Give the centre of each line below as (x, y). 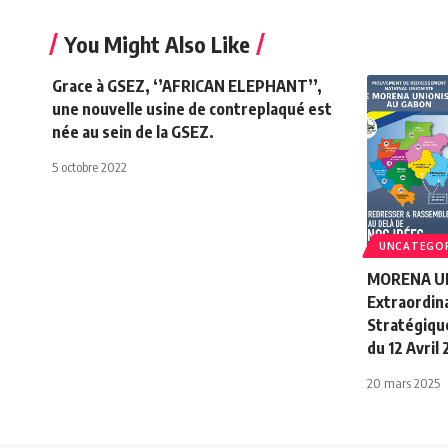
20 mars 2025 (403, 383)
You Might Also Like (157, 44)
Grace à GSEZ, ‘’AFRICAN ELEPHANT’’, (187, 86)
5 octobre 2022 (89, 167)
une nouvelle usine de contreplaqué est (192, 109)
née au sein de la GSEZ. (133, 132)
